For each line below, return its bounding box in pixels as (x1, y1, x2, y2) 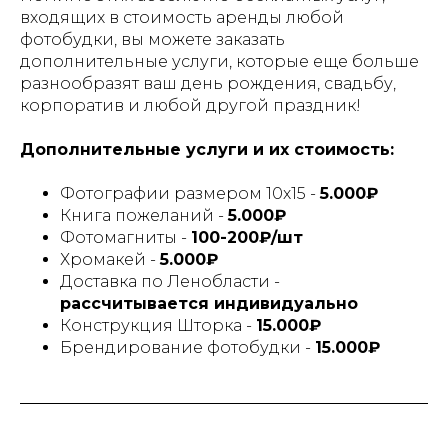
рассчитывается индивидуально (60, 294, 358, 313)
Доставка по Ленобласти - (60, 272, 280, 291)
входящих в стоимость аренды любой (20, 8, 344, 27)
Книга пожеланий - (60, 206, 228, 225)
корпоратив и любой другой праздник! (20, 96, 361, 115)
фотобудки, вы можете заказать (20, 30, 285, 49)
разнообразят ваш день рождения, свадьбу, (20, 74, 396, 93)
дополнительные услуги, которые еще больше (20, 52, 419, 71)
